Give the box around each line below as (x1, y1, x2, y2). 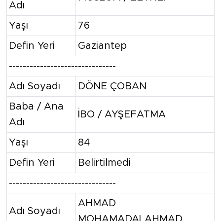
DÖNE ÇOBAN (78, 81, 147, 91)
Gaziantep (78, 40, 127, 51)
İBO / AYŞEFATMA (78, 109, 166, 119)
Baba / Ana (9, 101, 64, 111)
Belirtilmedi (78, 157, 131, 168)
